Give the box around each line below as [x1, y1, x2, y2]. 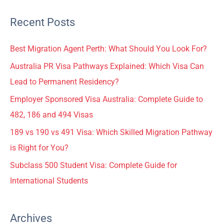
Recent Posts [10, 16, 75, 29]
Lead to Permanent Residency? [10, 77, 119, 87]
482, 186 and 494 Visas [10, 110, 93, 119]
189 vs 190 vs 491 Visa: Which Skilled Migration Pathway [10, 127, 212, 137]
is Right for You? [10, 143, 68, 152]
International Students [10, 176, 88, 185]
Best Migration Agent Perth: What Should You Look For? [10, 44, 207, 54]
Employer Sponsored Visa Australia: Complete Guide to [10, 94, 203, 104]
